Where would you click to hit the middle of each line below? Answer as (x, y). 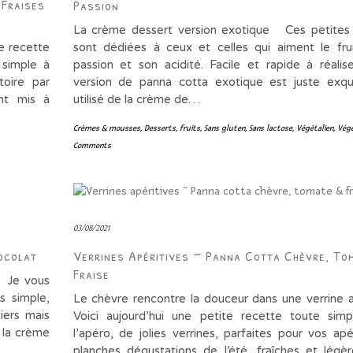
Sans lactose (270, 128)
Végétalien (314, 128)
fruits (190, 128)
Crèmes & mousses (106, 128)
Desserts (160, 128)
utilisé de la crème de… (136, 100)
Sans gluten (224, 128)
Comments (92, 146)
